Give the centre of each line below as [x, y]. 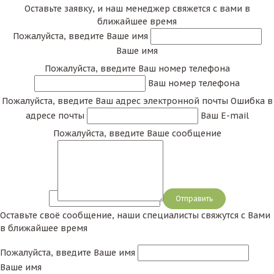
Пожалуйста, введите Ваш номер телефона [137, 69]
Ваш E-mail [224, 116]
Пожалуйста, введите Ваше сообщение [137, 134]
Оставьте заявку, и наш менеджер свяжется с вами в [137, 9]
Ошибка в [251, 101]
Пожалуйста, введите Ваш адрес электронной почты [115, 101]
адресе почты [55, 116]
